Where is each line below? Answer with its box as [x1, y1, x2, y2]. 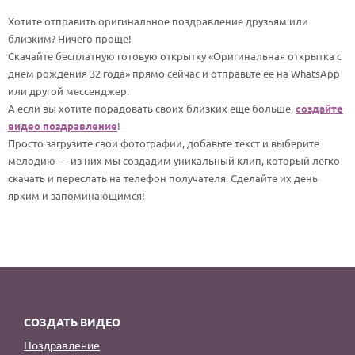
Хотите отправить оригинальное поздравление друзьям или [8, 14, 308, 28]
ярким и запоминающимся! [8, 189, 145, 202]
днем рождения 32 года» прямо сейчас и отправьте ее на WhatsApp [8, 67, 340, 80]
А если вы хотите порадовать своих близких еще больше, [8, 101, 296, 115]
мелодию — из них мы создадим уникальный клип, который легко [8, 154, 340, 167]
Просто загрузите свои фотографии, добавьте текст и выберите [8, 136, 319, 150]
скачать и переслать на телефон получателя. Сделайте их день [8, 171, 318, 185]
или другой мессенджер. [8, 84, 129, 97]
